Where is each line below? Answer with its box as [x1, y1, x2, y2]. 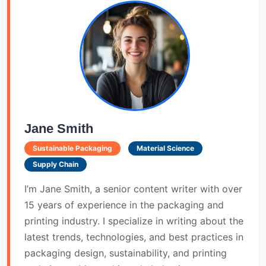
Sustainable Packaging [33, 144, 112, 153]
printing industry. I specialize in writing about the [24, 215, 243, 227]
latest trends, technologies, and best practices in [24, 231, 243, 243]
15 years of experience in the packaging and [24, 199, 224, 211]
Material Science [137, 144, 194, 153]
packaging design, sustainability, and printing [24, 247, 227, 259]
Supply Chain [33, 160, 78, 169]
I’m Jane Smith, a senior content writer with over [24, 183, 242, 195]
